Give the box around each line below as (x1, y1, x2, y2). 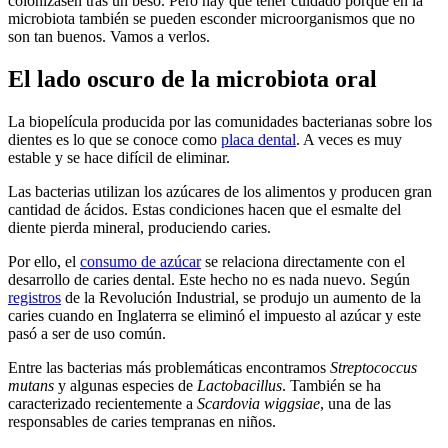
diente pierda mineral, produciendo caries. (8, 218, 271, 236)
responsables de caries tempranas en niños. (8, 412, 276, 430)
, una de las (320, 394, 391, 412)
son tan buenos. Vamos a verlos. (8, 27, 210, 45)
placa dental (221, 130, 296, 148)
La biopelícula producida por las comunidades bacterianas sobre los (8, 112, 432, 130)
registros (8, 288, 61, 306)
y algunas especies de (54, 376, 197, 394)
